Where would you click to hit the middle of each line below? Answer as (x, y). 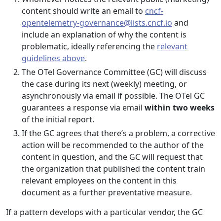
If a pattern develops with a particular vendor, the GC (104, 212)
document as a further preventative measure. (107, 192)
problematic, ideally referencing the (89, 46)
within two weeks (180, 108)
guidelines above (53, 58)
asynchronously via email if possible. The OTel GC (113, 96)
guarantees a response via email (83, 108)
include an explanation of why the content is (104, 35)
